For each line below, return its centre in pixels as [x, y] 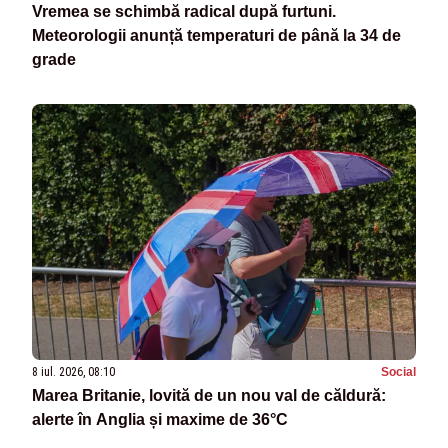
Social [398, 372]
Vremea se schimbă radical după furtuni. [184, 12]
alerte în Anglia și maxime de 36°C [160, 420]
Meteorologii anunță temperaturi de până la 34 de [216, 36]
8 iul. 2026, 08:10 [73, 372]
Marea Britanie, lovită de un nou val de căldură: [209, 396]
